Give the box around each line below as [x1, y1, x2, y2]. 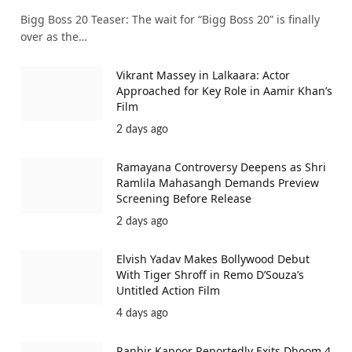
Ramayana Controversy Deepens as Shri [116, 159, 326, 175]
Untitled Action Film [116, 283, 220, 299]
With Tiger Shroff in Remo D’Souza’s [116, 267, 304, 283]
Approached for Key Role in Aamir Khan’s [116, 83, 332, 99]
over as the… [20, 29, 87, 45]
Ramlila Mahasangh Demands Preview [116, 175, 319, 191]
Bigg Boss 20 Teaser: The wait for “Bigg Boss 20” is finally [20, 12, 320, 27]
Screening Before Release [116, 191, 251, 207]
